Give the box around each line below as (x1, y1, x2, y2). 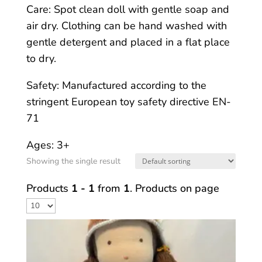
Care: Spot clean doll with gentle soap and (26, 2, 229, 17)
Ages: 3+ (26, 138, 70, 153)
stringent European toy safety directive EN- (26, 95, 231, 109)
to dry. (26, 51, 56, 66)
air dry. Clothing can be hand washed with (26, 19, 227, 33)
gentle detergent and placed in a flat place (26, 35, 230, 50)
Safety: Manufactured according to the (26, 78, 206, 93)
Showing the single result (26, 156, 120, 167)
